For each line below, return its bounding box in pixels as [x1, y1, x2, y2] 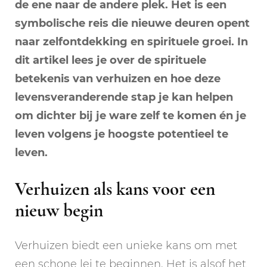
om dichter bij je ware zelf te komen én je [15, 108, 246, 122]
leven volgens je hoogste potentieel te [15, 127, 228, 141]
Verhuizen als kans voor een [15, 177, 215, 200]
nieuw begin [15, 198, 103, 222]
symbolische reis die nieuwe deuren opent [15, 16, 250, 30]
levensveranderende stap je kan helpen [15, 90, 233, 104]
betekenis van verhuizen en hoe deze [15, 72, 221, 85]
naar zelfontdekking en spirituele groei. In [15, 35, 248, 48]
